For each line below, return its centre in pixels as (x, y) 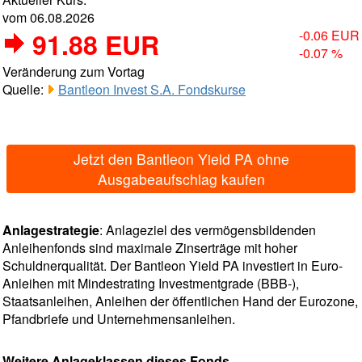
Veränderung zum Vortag (74, 72)
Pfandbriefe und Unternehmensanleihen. (119, 319)
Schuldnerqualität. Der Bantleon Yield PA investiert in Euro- (173, 265)
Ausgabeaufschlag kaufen (181, 179)
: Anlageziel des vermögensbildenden (208, 230)
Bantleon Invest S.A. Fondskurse (152, 89)
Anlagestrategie (51, 230)
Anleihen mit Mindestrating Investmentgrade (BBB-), (151, 283)
